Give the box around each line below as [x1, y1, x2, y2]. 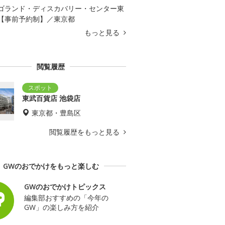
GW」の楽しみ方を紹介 [24, 202, 99, 212]
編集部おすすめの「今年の [24, 192, 108, 202]
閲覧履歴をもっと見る [49, 127, 122, 137]
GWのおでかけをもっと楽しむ [3, 161, 99, 171]
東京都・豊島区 [32, 107, 81, 118]
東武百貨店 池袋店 [22, 93, 80, 103]
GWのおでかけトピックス [24, 181, 106, 191]
